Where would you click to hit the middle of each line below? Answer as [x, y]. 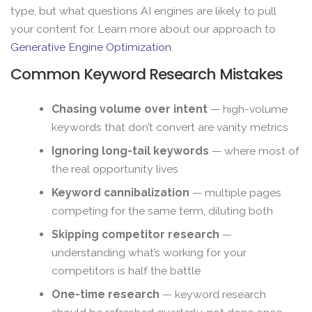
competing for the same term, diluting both [163, 211]
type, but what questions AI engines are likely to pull [143, 11]
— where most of [255, 151]
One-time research [106, 295]
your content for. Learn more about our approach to [143, 29]
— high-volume [248, 109]
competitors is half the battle [126, 271]
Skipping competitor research [136, 235]
